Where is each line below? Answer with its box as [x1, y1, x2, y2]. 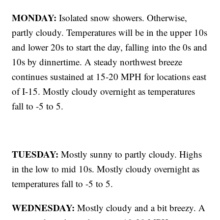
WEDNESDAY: [12, 201, 78, 215]
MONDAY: [12, 11, 59, 25]
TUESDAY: [12, 147, 61, 161]
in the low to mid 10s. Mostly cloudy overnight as [12, 163, 200, 175]
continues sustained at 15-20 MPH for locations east [12, 70, 207, 83]
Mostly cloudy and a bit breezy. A [77, 201, 206, 214]
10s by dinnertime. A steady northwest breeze [12, 55, 183, 68]
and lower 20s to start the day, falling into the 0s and [12, 41, 208, 54]
